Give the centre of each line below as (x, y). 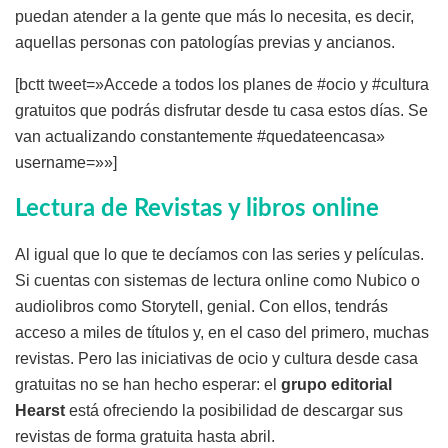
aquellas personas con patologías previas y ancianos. (205, 43)
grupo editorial (336, 385)
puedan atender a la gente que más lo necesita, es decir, (214, 17)
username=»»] (66, 163)
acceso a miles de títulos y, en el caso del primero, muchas (222, 333)
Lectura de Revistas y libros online (197, 209)
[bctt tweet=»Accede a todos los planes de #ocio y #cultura (222, 85)
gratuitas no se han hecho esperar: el (148, 385)
